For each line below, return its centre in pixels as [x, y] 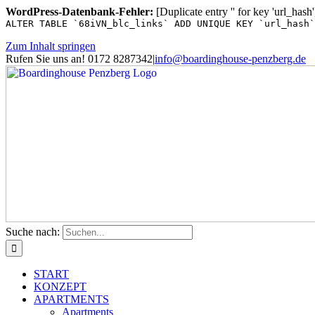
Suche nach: [33, 232]
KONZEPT [60, 287]
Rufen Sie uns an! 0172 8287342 [79, 59]
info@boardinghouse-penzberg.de [230, 59]
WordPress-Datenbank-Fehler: [79, 12]
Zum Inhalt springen [51, 46]
